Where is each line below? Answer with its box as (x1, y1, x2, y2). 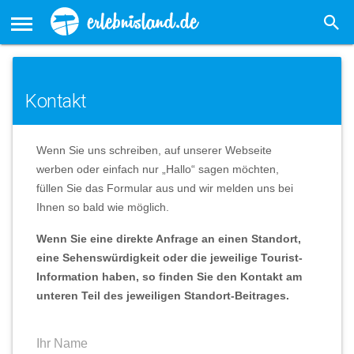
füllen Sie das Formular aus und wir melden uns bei (36, 182, 293, 194)
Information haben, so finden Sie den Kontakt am (36, 270, 302, 283)
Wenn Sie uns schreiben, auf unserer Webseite (36, 144, 272, 156)
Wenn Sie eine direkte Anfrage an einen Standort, (36, 232, 301, 245)
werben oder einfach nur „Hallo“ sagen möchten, (36, 163, 279, 175)
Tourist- (261, 251, 303, 264)
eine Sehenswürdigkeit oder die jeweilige (36, 251, 261, 264)
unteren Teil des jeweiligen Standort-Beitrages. (36, 289, 289, 302)
